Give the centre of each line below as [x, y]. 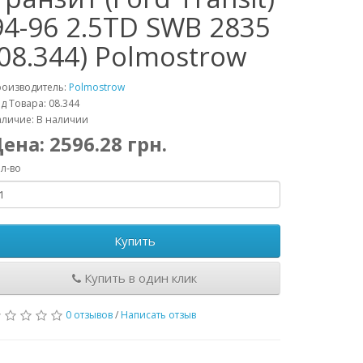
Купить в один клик [139, 278]
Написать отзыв [158, 315]
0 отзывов [89, 315]
